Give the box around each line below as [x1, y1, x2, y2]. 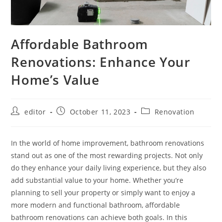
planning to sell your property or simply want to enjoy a [11, 187, 196, 197]
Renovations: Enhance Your [11, 53, 190, 71]
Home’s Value [11, 70, 100, 89]
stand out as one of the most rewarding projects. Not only [11, 150, 203, 160]
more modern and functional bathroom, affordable [11, 200, 180, 210]
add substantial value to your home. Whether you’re [11, 175, 184, 185]
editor [24, 107, 46, 116]
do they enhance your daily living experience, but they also [11, 163, 207, 172]
